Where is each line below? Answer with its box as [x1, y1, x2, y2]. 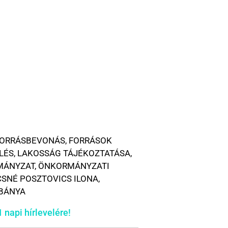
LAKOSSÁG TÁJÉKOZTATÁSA [17, 148, 130, 158]
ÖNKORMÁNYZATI [38, 160, 109, 171]
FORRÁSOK [69, 135, 112, 146]
